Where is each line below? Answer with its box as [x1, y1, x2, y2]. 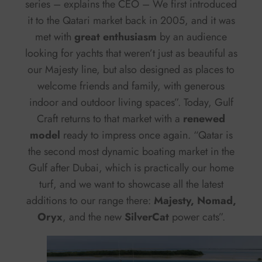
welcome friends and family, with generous [37, 78, 225, 94]
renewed [183, 111, 225, 126]
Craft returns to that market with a [37, 111, 183, 126]
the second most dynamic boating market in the [27, 143, 235, 159]
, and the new [62, 209, 122, 225]
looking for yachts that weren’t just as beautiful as [25, 45, 237, 61]
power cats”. [171, 209, 225, 225]
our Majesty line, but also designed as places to [27, 61, 235, 77]
